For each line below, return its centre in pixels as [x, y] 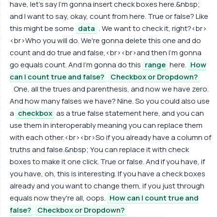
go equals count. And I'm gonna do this [76, 65]
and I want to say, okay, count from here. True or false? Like [109, 16]
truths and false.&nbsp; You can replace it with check [99, 149]
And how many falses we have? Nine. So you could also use [110, 101]
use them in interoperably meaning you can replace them [106, 125]
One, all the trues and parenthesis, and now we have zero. [111, 89]
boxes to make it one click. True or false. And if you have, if [107, 162]
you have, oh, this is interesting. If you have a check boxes [108, 174]
